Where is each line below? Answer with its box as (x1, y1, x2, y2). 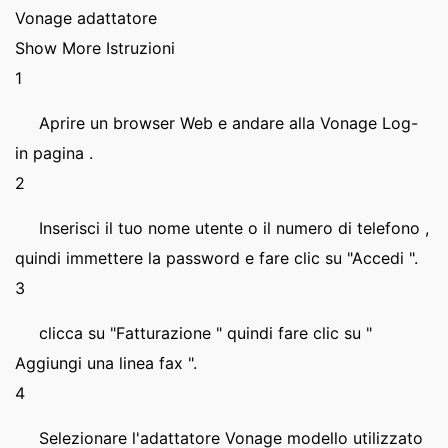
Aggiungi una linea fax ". (15, 353, 197, 373)
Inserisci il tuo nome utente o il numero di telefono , (39, 218, 429, 238)
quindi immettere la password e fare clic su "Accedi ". (15, 248, 418, 268)
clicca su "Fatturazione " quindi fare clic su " (39, 323, 372, 343)
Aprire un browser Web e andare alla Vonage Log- (39, 113, 418, 133)
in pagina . (15, 143, 93, 163)
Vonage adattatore (15, 8, 157, 28)
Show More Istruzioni (15, 38, 175, 58)
